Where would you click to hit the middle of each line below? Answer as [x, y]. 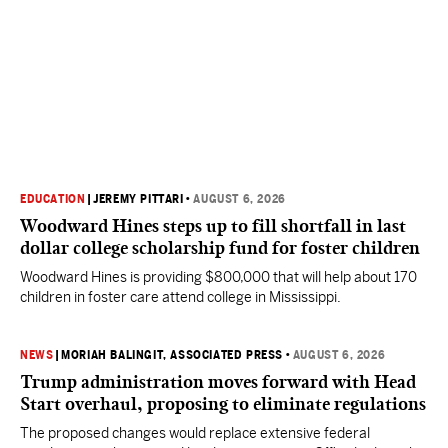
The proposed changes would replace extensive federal [195, 433]
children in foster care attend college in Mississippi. [180, 297]
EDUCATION [53, 199]
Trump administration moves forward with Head [218, 382]
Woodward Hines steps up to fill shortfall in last [213, 226]
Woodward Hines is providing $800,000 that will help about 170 [218, 277]
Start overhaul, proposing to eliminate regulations [223, 404]
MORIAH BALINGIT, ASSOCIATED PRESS [172, 355]
